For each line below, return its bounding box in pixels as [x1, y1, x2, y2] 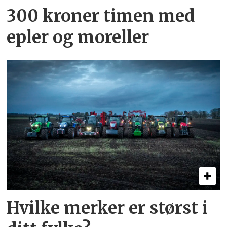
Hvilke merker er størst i [7, 197, 208, 218]
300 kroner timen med [7, 6, 196, 27]
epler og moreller [7, 27, 149, 48]
